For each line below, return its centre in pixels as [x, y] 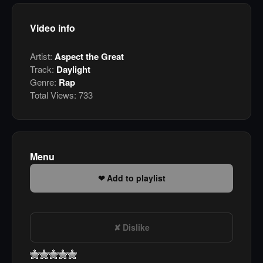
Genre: [44, 82]
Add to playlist [136, 178]
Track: [43, 69]
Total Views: [53, 95]
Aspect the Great [89, 57]
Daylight [73, 70]
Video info [53, 28]
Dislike [136, 227]
